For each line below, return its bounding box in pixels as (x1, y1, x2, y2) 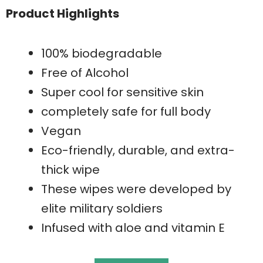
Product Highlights (6, 5, 119, 22)
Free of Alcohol (41, 64, 129, 81)
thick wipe (41, 161, 100, 178)
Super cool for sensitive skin (41, 83, 204, 100)
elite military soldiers (41, 200, 163, 217)
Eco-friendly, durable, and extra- (41, 141, 235, 159)
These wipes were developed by (41, 180, 231, 197)
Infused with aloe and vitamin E (41, 219, 225, 236)
